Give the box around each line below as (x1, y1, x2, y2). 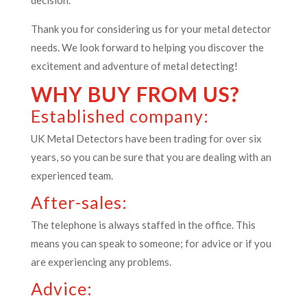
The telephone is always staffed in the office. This (30, 219, 256, 231)
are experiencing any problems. (30, 256, 171, 268)
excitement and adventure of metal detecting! (30, 60, 238, 72)
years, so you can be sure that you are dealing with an (30, 151, 271, 163)
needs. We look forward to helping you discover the (30, 41, 264, 53)
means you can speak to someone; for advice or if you (30, 237, 271, 249)
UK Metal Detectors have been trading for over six (30, 132, 262, 145)
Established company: (30, 106, 209, 126)
